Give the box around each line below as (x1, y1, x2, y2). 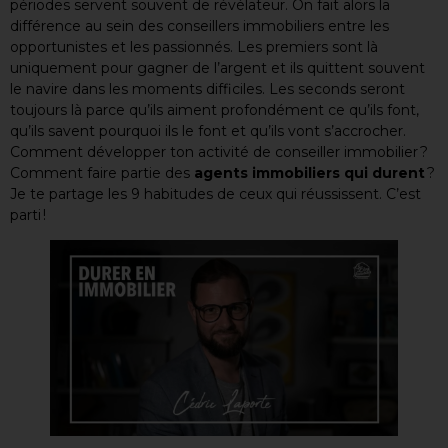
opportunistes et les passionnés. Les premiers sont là (10, 38, 378, 56)
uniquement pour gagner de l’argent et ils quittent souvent (10, 59, 425, 77)
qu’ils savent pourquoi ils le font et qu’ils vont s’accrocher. (10, 122, 406, 140)
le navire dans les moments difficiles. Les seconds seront (10, 80, 405, 98)
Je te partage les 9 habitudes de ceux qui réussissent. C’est (10, 185, 421, 203)
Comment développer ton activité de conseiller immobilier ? (10, 143, 428, 161)
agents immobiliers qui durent (194, 164, 427, 182)
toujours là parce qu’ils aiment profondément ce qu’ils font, (10, 101, 419, 119)
